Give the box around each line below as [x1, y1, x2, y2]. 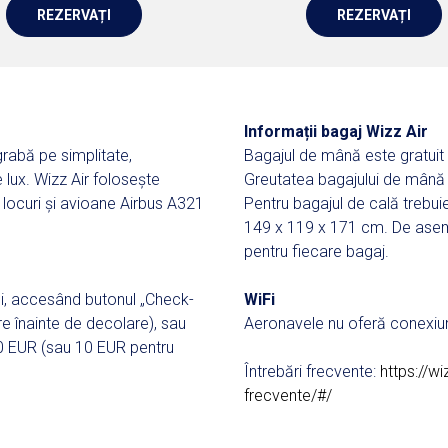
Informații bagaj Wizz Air [244, 122, 428, 141]
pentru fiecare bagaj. [244, 242, 389, 261]
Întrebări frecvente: [244, 362, 380, 381]
